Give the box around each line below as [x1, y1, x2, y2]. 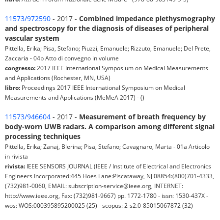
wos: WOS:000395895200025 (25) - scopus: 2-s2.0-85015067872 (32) [5, 201, 193, 210]
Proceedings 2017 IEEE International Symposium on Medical [20, 83, 185, 92]
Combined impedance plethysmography [79, 14, 215, 24]
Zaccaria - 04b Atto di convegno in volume [5, 54, 119, 62]
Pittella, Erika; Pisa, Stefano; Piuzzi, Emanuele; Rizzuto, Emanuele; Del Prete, [5, 44, 211, 53]
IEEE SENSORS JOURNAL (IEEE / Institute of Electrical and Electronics [25, 162, 211, 170]
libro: [5, 83, 20, 92]
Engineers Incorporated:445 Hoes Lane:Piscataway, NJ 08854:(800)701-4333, [5, 172, 214, 180]
